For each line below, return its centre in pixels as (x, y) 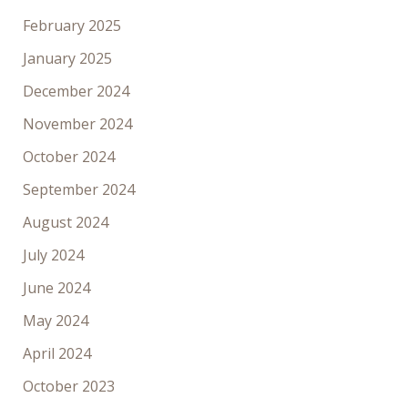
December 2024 (76, 92)
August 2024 (65, 223)
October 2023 (68, 387)
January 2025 (67, 59)
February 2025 (71, 26)
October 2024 (68, 157)
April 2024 (56, 354)
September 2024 (78, 190)
